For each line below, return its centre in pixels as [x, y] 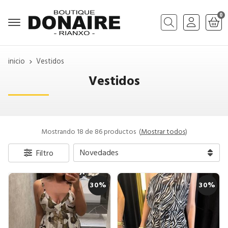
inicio [17, 61]
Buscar [172, 30]
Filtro [45, 153]
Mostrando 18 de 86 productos [89, 132]
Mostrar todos [163, 132]
